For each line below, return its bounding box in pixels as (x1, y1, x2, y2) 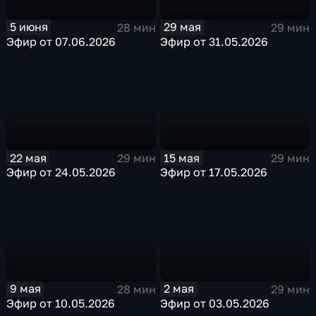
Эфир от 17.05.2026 (160, 165, 268, 180)
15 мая (164, 150, 200, 165)
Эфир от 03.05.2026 (160, 296, 270, 310)
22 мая (9, 150, 47, 165)
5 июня (9, 20, 48, 35)
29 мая (164, 20, 202, 35)
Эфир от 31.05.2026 (160, 34, 269, 49)
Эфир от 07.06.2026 (6, 34, 116, 49)
